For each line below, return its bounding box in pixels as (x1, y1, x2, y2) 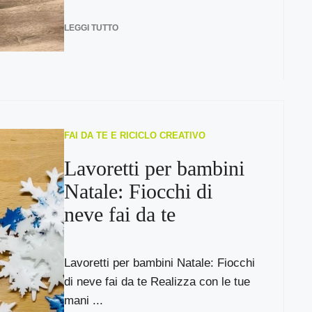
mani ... (63, 294, 103, 307)
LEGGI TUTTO (63, 22, 118, 33)
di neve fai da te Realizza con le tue (63, 275, 250, 288)
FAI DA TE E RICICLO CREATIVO (63, 130, 205, 141)
